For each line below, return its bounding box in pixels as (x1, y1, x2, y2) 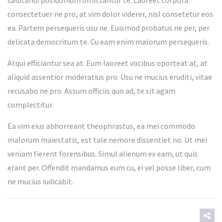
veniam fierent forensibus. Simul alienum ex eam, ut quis (7, 149, 198, 159)
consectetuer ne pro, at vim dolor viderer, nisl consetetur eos (7, 9, 213, 19)
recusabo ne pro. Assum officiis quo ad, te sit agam (7, 86, 175, 96)
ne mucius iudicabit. (7, 176, 73, 187)
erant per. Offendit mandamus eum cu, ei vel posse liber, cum (7, 163, 211, 173)
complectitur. (7, 100, 54, 110)
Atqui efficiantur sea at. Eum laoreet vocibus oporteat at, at (7, 58, 208, 68)
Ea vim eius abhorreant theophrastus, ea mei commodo (7, 121, 195, 131)
